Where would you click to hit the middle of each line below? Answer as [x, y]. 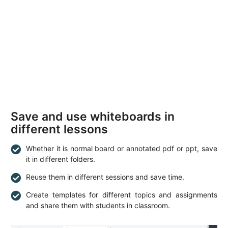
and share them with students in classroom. [98, 205]
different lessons [59, 129]
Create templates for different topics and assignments [122, 194]
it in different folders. [61, 159]
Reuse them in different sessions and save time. [105, 177]
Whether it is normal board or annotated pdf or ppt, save [122, 148]
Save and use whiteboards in [93, 116]
